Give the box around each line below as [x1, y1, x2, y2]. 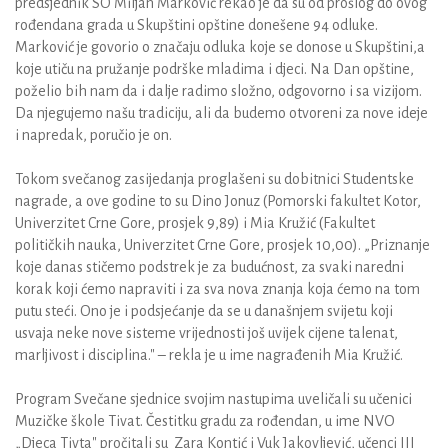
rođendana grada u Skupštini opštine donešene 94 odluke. [15, 16, 378, 33]
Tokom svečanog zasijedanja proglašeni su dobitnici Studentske [15, 170, 414, 187]
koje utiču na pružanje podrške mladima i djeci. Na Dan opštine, [15, 60, 414, 77]
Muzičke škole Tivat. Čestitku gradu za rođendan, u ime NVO [15, 412, 395, 429]
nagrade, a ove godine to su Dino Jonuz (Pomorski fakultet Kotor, [15, 192, 421, 209]
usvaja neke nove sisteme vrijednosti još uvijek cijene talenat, [15, 324, 398, 341]
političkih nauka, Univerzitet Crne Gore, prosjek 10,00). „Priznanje [15, 236, 430, 253]
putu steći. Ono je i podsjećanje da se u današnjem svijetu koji [15, 302, 393, 319]
